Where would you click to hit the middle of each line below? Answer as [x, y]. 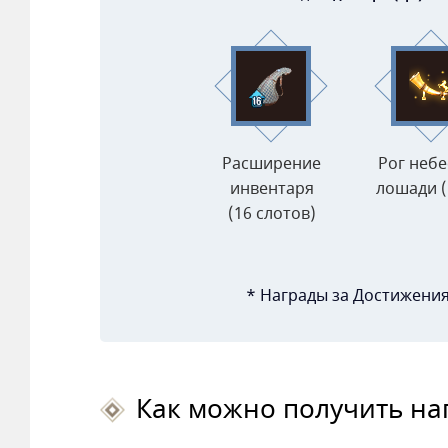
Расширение [271, 164]
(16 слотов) [271, 214]
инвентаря [271, 189]
